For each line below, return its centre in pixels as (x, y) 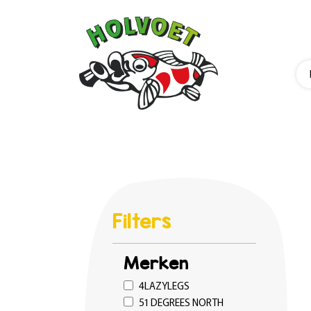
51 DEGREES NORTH (181, 301)
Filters (142, 221)
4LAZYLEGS (164, 285)
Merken (156, 263)
